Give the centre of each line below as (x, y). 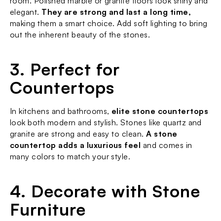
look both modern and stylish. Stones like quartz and (106, 122)
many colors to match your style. (70, 156)
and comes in (166, 145)
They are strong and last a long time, (116, 12)
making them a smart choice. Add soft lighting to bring (109, 23)
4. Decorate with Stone (105, 191)
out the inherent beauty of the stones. (80, 35)
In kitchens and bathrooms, (61, 111)
